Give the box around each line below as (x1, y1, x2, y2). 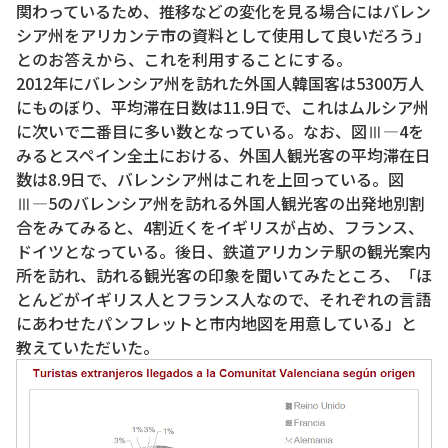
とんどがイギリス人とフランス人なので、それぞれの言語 (16, 286, 431, 311)
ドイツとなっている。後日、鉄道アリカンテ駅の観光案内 (16, 238, 431, 263)
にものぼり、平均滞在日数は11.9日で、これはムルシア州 (16, 94, 429, 119)
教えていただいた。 (16, 334, 159, 359)
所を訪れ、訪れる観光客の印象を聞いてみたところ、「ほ (16, 262, 432, 287)
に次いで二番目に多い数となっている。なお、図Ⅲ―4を (16, 118, 424, 143)
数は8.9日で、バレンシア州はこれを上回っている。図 (16, 166, 404, 191)
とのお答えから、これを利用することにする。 (16, 46, 352, 71)
